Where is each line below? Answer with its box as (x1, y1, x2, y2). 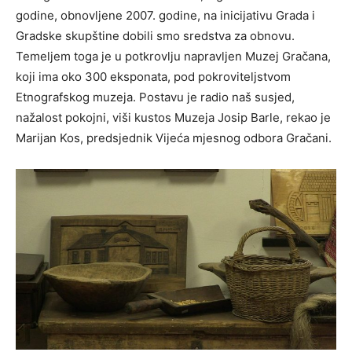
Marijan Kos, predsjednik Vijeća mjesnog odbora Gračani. (16, 130, 332, 146)
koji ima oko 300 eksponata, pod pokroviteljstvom (16, 69, 291, 85)
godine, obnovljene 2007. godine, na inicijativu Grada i (16, 8, 315, 24)
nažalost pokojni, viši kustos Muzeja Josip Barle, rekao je (16, 110, 331, 126)
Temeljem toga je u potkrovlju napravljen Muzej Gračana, (16, 49, 331, 64)
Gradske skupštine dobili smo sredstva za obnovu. (16, 28, 295, 44)
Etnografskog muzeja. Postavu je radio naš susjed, (16, 90, 295, 105)
